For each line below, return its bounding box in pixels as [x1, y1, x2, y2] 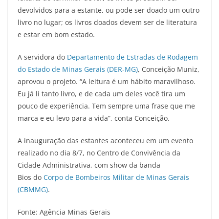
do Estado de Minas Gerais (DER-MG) [18, 65, 138, 74]
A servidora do [18, 52, 67, 62]
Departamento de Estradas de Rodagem [67, 52, 198, 62]
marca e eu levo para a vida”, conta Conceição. [18, 113, 170, 123]
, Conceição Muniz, [138, 65, 199, 74]
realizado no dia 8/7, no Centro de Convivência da [18, 148, 180, 158]
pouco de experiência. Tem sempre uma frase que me [18, 101, 195, 111]
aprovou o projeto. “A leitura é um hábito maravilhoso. [18, 77, 196, 87]
